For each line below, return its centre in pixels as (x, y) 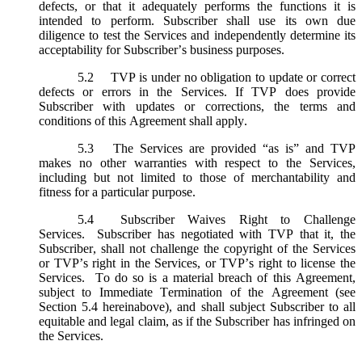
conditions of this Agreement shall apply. (143, 120)
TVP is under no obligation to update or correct (231, 77)
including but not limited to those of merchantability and (197, 177)
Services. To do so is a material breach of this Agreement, (197, 277)
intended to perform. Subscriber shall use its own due (197, 20)
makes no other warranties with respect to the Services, (197, 162)
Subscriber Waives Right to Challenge (231, 219)
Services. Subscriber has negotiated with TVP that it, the (197, 234)
